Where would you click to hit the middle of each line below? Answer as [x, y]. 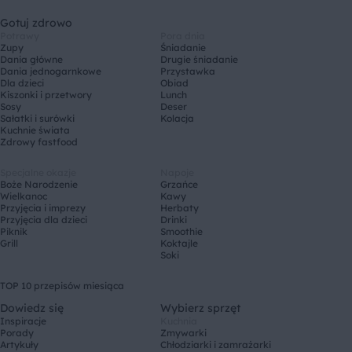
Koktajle [179, 244]
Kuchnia [179, 321]
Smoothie [181, 232]
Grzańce [179, 185]
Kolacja [177, 119]
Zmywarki [183, 333]
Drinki [174, 220]
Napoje [177, 173]
